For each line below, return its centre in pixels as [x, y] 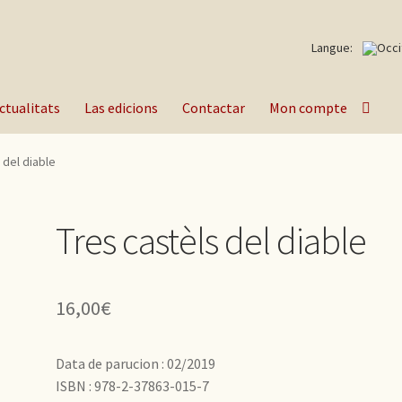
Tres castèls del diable [211, 240]
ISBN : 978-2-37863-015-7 [133, 385]
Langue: [334, 48]
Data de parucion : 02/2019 [136, 363]
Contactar [214, 107]
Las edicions [122, 107]
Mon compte [309, 107]
